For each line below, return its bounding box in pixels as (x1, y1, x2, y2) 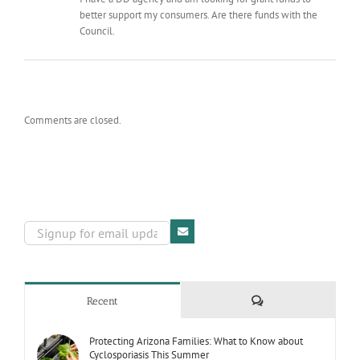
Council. (80, 24, 115, 39)
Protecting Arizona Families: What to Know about (89, 333, 303, 348)
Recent (86, 294, 118, 307)
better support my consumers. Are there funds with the (80, 8, 317, 22)
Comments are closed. (24, 113, 121, 128)
